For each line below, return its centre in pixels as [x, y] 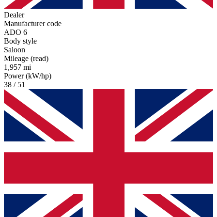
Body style [20, 41]
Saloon [15, 49]
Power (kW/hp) [28, 76]
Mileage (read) [26, 58]
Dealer [14, 15]
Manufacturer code [33, 23]
